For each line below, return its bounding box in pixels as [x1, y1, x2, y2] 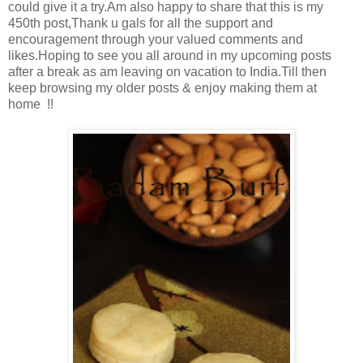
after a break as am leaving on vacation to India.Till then [8, 65, 327, 79]
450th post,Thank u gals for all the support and [8, 16, 273, 31]
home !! [8, 97, 53, 112]
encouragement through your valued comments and [8, 32, 303, 47]
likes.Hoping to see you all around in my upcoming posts [8, 49, 331, 63]
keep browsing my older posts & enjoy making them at [8, 81, 317, 96]
